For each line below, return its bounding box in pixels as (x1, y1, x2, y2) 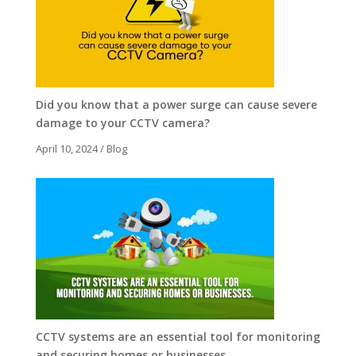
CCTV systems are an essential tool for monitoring (35, 328, 320, 344)
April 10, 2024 (35, 141, 98, 156)
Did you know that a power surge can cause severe (35, 96, 317, 112)
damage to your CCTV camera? (35, 114, 210, 130)
